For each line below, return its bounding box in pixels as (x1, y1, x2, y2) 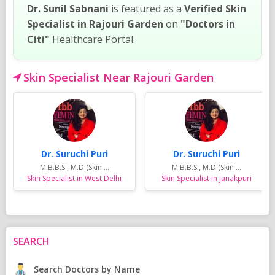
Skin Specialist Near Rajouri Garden (23, 69, 214, 85)
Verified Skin (184, 1, 246, 15)
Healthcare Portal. (50, 32, 135, 46)
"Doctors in (180, 17, 235, 31)
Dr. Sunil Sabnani (27, 1, 109, 15)
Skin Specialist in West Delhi (27, 172, 122, 184)
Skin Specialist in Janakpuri (161, 172, 252, 184)
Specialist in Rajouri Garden (27, 17, 163, 31)
